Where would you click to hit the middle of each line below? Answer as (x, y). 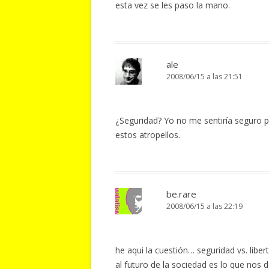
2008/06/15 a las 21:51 (204, 77)
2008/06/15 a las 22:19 (204, 206)
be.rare (181, 194)
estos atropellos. (148, 135)
